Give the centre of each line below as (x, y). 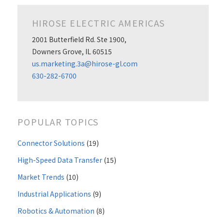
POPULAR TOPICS (58, 122)
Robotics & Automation (56, 211)
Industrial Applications (55, 194)
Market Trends (41, 177)
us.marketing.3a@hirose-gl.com (85, 64)
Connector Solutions (52, 143)
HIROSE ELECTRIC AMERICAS (98, 23)
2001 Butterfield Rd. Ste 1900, (79, 39)
